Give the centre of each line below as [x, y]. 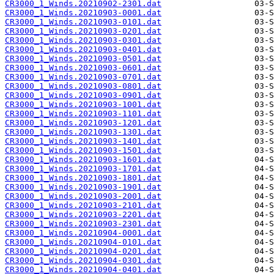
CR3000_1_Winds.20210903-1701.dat [83, 169]
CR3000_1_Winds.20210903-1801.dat [83, 178]
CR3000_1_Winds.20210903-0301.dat [83, 40]
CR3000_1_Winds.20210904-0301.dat [83, 261]
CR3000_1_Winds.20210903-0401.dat [83, 50]
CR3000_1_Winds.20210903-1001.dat [83, 105]
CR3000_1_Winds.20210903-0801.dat [83, 86]
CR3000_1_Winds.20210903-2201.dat [83, 215]
